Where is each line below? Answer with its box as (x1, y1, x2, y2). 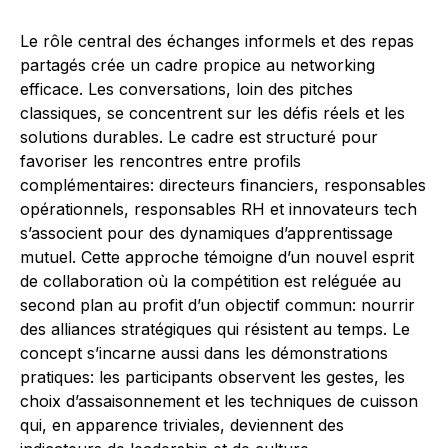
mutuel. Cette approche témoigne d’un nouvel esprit (20, 247, 414, 268)
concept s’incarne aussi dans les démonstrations (20, 343, 388, 364)
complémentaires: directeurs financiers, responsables (20, 175, 426, 196)
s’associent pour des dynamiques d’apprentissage (20, 223, 393, 244)
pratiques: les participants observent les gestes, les (20, 367, 405, 388)
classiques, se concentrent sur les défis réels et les (20, 103, 405, 124)
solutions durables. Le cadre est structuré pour (20, 127, 378, 148)
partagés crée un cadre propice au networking (20, 55, 375, 76)
